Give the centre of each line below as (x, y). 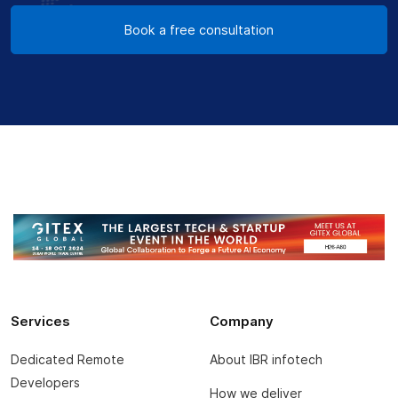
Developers (45, 383)
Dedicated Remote (68, 360)
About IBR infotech (266, 360)
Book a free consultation (199, 30)
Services (40, 322)
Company (242, 322)
